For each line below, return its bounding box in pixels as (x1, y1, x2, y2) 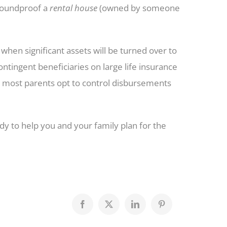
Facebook (82, 203, 113, 212)
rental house (50, 2, 97, 14)
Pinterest (161, 203, 188, 212)
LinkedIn (134, 203, 164, 212)
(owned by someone (97, 2, 180, 14)
